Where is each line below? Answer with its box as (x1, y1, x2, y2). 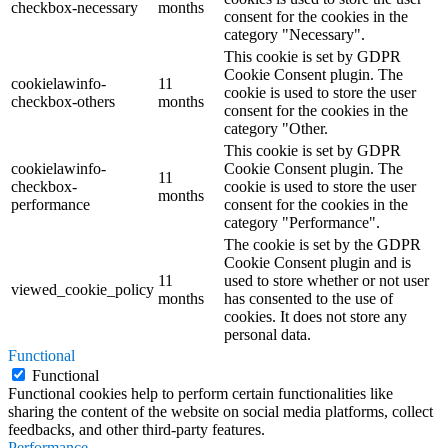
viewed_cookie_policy (11, 281, 154, 299)
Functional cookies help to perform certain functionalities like (8, 385, 393, 403)
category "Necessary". (224, 26, 365, 44)
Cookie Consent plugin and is (224, 254, 411, 272)
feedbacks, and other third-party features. (8, 421, 265, 439)
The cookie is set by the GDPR (224, 236, 421, 254)
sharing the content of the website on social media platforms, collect (8, 403, 433, 421)
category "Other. (224, 120, 328, 138)
